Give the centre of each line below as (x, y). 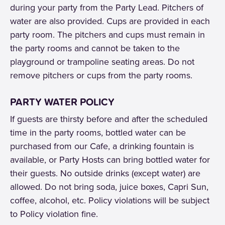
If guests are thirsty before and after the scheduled (109, 119)
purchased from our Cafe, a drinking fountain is (102, 146)
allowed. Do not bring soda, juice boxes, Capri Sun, (109, 187)
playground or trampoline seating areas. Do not (102, 62)
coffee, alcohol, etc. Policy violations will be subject (110, 200)
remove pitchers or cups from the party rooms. (101, 75)
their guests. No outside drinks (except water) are (105, 173)
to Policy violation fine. (54, 214)
